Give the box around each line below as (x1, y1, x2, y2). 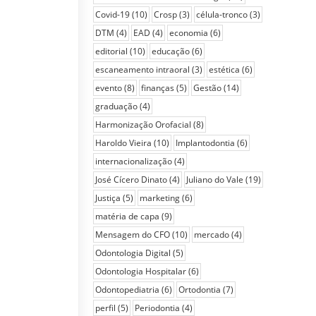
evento (95, 82, 122, 94)
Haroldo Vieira (95, 137, 152, 149)
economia (169, 27, 208, 39)
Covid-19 (95, 8, 130, 20)
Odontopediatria (95, 284, 159, 296)
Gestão (193, 82, 221, 94)
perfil (95, 302, 116, 314)
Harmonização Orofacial (95, 119, 191, 130)
